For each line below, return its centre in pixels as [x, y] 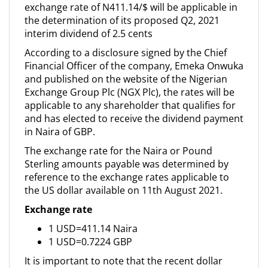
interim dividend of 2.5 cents [89, 33]
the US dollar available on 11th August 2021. [124, 190]
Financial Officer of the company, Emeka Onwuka [134, 66]
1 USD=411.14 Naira [93, 229]
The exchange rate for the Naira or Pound [118, 151]
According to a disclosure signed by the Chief [126, 53]
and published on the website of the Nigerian [126, 79]
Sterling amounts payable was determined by [127, 164]
